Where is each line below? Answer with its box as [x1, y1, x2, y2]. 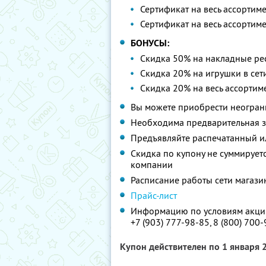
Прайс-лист [131, 189, 177, 201]
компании [131, 159, 173, 170]
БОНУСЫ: [131, 37, 169, 49]
